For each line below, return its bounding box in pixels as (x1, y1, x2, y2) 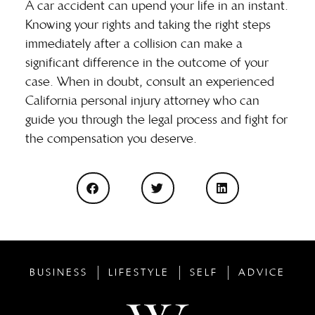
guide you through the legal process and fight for (25, 112, 288, 128)
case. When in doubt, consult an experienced (25, 74, 274, 90)
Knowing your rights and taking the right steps (25, 17, 271, 33)
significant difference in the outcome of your (25, 55, 269, 71)
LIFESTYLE (108, 266, 169, 279)
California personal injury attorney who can (25, 93, 259, 109)
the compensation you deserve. (25, 131, 197, 147)
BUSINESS (30, 266, 88, 279)
